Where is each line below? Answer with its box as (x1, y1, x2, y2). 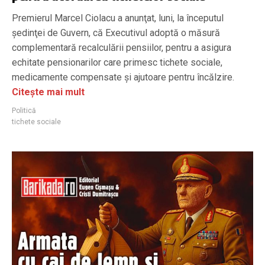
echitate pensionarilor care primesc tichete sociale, (12, 57, 222, 68)
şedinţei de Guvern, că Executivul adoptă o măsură (12, 27, 220, 38)
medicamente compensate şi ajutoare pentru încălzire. (12, 72, 234, 83)
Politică (12, 106, 36, 115)
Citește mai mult (12, 86, 85, 98)
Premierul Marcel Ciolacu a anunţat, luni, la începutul (12, 12, 224, 24)
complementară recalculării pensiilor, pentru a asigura (12, 42, 231, 53)
